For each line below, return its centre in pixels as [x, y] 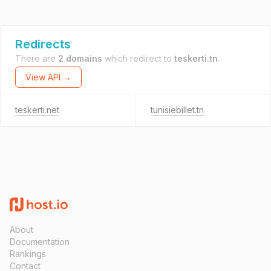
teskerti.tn [196, 58]
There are [37, 58]
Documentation [40, 242]
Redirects [43, 44]
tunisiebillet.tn [177, 110]
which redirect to [138, 58]
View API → [48, 77]
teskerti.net [37, 110]
